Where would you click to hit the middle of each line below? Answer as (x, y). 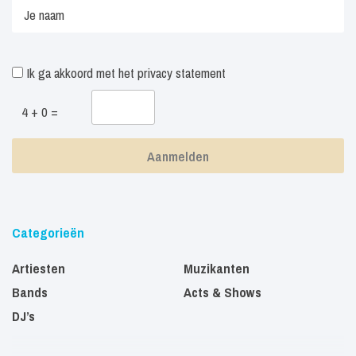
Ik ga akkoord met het (80, 73)
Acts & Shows (222, 292)
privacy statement (182, 73)
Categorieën (48, 233)
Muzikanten (217, 269)
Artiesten (39, 269)
